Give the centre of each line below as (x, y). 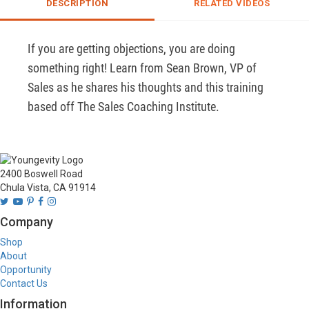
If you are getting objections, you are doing (131, 49)
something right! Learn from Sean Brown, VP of (142, 68)
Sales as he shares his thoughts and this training (146, 88)
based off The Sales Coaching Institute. (123, 107)
